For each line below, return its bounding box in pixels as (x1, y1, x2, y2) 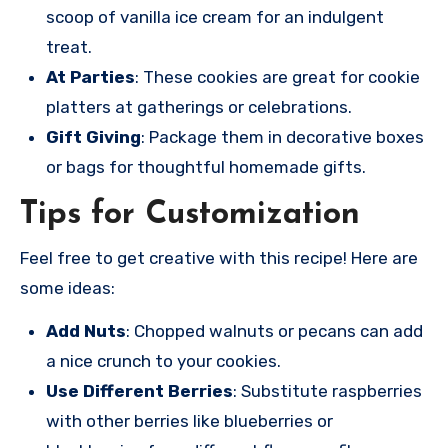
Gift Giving (46, 127, 141, 148)
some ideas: (20, 277, 115, 298)
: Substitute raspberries (233, 380, 422, 401)
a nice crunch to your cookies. (46, 350, 281, 371)
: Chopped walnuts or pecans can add (126, 320, 423, 341)
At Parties (46, 67, 135, 88)
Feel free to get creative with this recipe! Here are (20, 247, 418, 268)
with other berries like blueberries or (46, 410, 333, 431)
